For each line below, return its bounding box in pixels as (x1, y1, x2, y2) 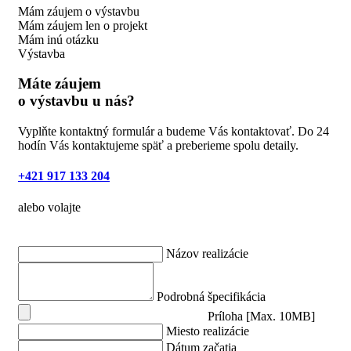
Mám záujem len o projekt (18, 18, 147, 32)
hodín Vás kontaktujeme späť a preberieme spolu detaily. (18, 139, 299, 153)
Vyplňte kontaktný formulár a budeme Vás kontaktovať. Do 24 (18, 125, 329, 139)
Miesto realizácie (166, 324, 249, 338)
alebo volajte (18, 200, 81, 214)
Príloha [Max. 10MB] (208, 309, 315, 323)
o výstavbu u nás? (18, 92, 135, 110)
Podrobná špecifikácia (157, 289, 266, 303)
